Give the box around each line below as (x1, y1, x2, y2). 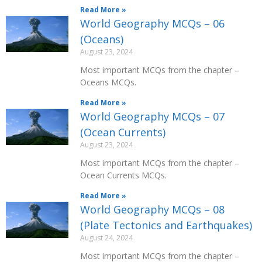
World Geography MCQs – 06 (80, 16, 225, 30)
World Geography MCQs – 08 (80, 202, 225, 216)
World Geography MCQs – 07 (80, 109, 225, 123)
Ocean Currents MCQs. (80, 170, 167, 181)
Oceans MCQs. (80, 77, 136, 88)
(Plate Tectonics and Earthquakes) (80, 218, 252, 232)
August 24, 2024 (80, 233, 133, 243)
